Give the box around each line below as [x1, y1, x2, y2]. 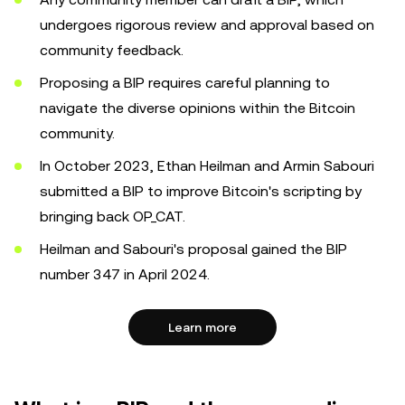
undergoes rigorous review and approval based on [40, 16, 374, 33]
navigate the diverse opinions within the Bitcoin [40, 99, 355, 117]
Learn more [168, 320, 237, 334]
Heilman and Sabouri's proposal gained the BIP [40, 240, 347, 258]
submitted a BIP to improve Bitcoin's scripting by [40, 183, 362, 200]
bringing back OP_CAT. [40, 208, 185, 225]
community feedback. [40, 42, 184, 59]
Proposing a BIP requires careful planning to [40, 74, 330, 91]
